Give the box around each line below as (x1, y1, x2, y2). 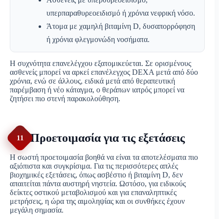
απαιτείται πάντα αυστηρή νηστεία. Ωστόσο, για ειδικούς (10, 179, 186, 188)
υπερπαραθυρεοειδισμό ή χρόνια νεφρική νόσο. (46, 9, 195, 18)
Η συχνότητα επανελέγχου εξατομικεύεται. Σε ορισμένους (10, 59, 191, 68)
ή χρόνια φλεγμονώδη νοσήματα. (46, 35, 150, 44)
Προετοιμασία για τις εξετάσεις (30, 131, 185, 144)
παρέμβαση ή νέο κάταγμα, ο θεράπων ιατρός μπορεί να (10, 86, 184, 94)
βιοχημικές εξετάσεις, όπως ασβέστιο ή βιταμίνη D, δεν (10, 171, 183, 179)
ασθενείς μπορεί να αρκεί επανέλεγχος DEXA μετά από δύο (10, 68, 198, 77)
